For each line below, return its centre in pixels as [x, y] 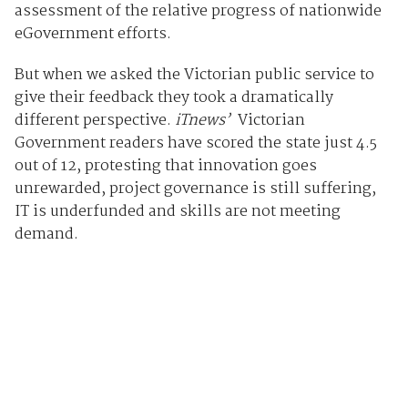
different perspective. [94, 120]
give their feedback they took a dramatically [173, 97]
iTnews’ [202, 120]
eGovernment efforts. [92, 34]
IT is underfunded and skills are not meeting [177, 211]
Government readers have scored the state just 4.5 [195, 143]
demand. [46, 234]
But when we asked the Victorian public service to [194, 75]
